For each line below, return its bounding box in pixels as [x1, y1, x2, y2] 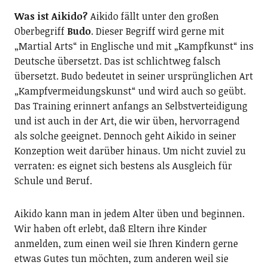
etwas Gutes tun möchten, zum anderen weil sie [14, 252, 229, 265]
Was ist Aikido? [14, 10, 88, 23]
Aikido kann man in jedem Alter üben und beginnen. [14, 207, 245, 220]
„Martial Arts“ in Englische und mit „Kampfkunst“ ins [14, 39, 254, 53]
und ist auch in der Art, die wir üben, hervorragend [14, 114, 240, 127]
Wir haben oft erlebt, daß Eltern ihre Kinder [14, 222, 207, 235]
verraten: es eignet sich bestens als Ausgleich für [14, 159, 232, 172]
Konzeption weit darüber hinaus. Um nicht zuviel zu [14, 144, 246, 157]
